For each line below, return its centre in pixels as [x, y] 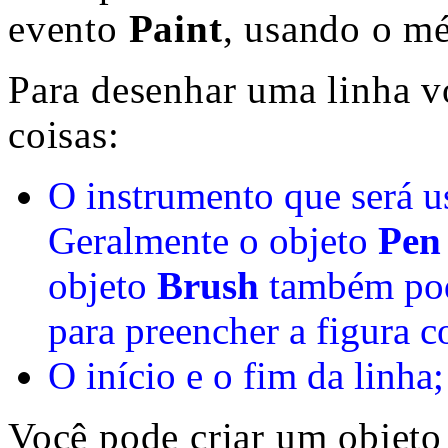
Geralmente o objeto [208, 240]
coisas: [64, 134]
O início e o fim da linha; [246, 375]
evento [68, 28]
